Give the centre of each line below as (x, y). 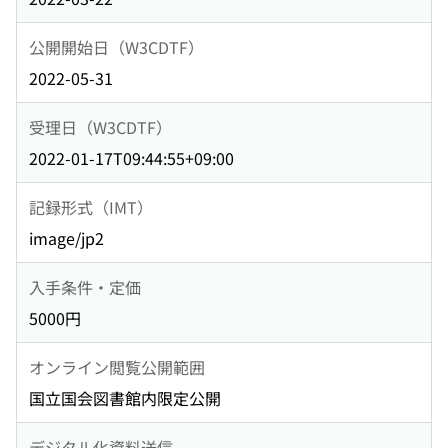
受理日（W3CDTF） (100, 126)
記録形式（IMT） (91, 206)
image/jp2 (66, 238)
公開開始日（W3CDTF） (116, 46)
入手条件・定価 (85, 286)
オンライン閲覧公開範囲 (117, 366)
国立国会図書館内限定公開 (125, 398)
